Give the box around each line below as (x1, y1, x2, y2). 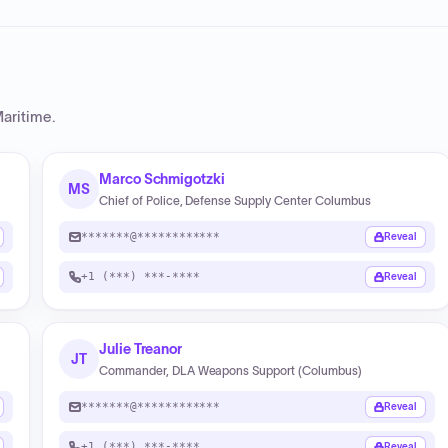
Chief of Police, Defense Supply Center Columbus (99, 194, 371, 207)
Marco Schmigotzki (99, 171, 225, 187)
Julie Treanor (99, 341, 183, 357)
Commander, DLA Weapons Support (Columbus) (99, 364, 362, 377)
